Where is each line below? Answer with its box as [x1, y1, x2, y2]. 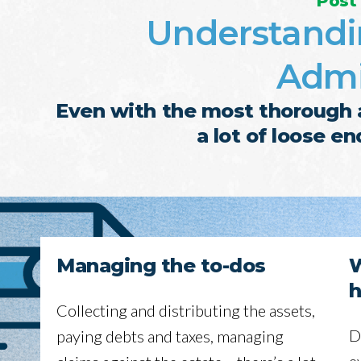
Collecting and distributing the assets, [56, 301, 315, 321]
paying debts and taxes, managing [56, 326, 284, 346]
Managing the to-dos [56, 254, 266, 278]
